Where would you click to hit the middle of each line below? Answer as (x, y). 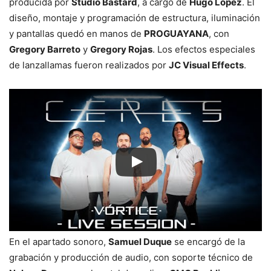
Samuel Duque (140, 242)
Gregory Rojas (121, 50)
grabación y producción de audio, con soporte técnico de (131, 258)
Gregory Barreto (45, 50)
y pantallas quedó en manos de (77, 34)
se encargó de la (208, 242)
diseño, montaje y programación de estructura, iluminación (135, 18)
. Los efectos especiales (204, 50)
